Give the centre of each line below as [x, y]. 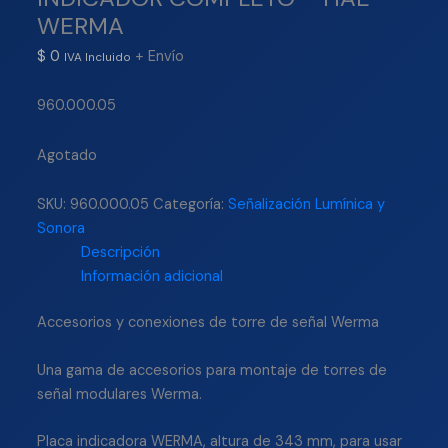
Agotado [67, 155]
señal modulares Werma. [120, 394]
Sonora [61, 229]
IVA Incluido [98, 56]
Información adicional [151, 277]
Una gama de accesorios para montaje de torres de [212, 370]
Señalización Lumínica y [307, 205]
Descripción [120, 253]
